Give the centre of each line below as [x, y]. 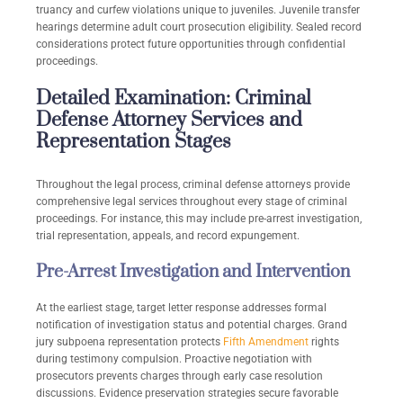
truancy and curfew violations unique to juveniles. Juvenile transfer [198, 10]
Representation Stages [134, 142]
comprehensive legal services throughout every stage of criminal [192, 202]
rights [324, 342]
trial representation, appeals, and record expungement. [168, 236]
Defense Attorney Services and [169, 121]
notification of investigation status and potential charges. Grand [192, 325]
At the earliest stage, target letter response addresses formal [181, 308]
